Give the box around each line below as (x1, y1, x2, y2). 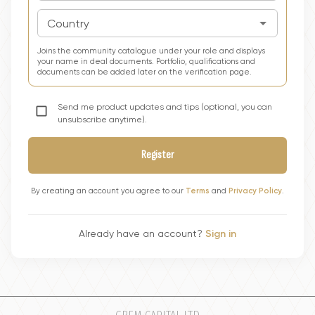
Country (47, 17, 89, 30)
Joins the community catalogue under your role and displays (37, 46, 265, 56)
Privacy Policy (229, 186, 282, 195)
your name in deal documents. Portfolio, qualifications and (37, 57, 255, 66)
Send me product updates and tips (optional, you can (58, 102, 272, 112)
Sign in (205, 228, 236, 240)
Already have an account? (79, 228, 202, 239)
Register (141, 148, 174, 162)
